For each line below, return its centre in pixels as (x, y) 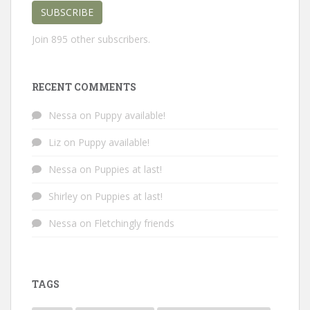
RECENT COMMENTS (84, 87)
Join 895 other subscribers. (91, 39)
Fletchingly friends (134, 224)
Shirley (63, 197)
